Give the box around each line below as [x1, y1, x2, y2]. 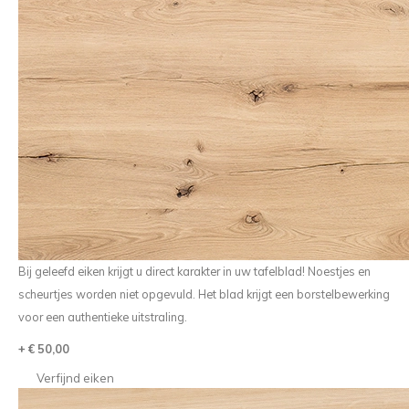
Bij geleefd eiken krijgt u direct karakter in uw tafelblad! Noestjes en [17, 264, 371, 278]
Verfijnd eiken [36, 371, 114, 385]
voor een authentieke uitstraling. [17, 309, 187, 324]
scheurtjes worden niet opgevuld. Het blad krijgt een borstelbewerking [17, 287, 390, 301]
